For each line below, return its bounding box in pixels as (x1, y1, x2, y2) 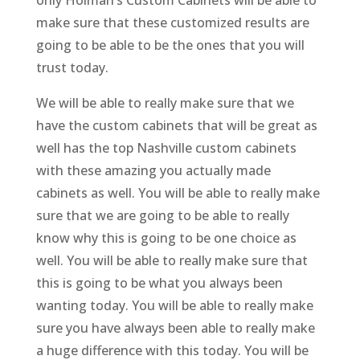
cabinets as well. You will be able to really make (35, 183, 320, 202)
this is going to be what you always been (35, 273, 283, 292)
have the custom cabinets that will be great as (35, 116, 317, 134)
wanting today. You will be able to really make (35, 296, 313, 314)
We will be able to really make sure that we (35, 93, 294, 112)
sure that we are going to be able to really (35, 206, 289, 224)
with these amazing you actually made (35, 161, 271, 179)
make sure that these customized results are (35, 13, 309, 31)
